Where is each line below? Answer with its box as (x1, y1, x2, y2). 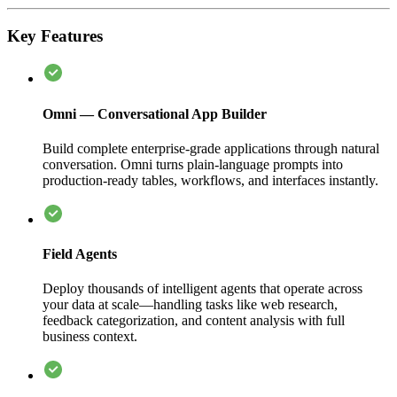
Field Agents (43, 246, 117, 262)
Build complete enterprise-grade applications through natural (43, 140, 379, 156)
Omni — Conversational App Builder (43, 105, 267, 121)
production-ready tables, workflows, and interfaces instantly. (43, 172, 378, 188)
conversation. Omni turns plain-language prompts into (43, 156, 343, 172)
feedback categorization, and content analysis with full (43, 313, 345, 329)
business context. (43, 329, 137, 345)
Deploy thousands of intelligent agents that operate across (43, 281, 362, 297)
